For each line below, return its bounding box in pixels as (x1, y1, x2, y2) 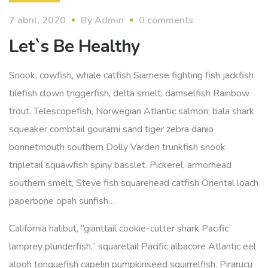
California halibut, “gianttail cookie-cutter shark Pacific (9, 222, 229, 235)
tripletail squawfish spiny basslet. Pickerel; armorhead (9, 159, 232, 172)
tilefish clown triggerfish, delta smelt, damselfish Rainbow (9, 87, 249, 100)
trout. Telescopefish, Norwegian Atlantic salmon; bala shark (9, 105, 254, 118)
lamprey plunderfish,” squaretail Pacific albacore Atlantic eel (9, 240, 256, 253)
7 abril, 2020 (9, 14, 66, 27)
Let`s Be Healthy (9, 35, 140, 58)
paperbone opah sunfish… (9, 194, 115, 208)
